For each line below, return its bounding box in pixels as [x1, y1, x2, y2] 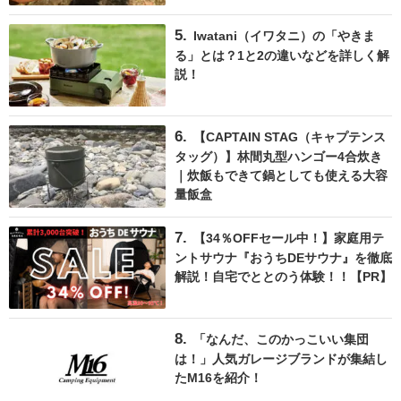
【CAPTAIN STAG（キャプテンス [192, 129, 386, 144]
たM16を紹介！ [175, 370, 262, 385]
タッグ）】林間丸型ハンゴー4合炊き [175, 149, 382, 164]
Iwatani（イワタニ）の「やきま [192, 28, 375, 43]
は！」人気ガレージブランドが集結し [175, 351, 388, 366]
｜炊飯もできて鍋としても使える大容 [175, 167, 388, 183]
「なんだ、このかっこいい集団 [192, 331, 369, 346]
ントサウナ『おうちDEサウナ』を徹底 [175, 250, 392, 265]
